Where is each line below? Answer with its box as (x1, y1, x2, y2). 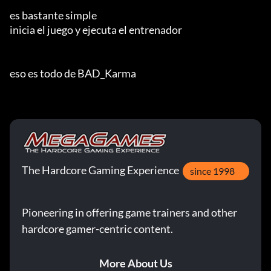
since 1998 (190, 165, 235, 177)
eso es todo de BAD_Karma (10, 67, 136, 80)
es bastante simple (10, 8, 97, 22)
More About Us (99, 256, 172, 270)
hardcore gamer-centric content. (22, 222, 173, 235)
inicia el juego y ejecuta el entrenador (10, 23, 182, 36)
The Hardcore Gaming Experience (22, 163, 179, 177)
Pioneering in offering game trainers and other (22, 206, 237, 219)
